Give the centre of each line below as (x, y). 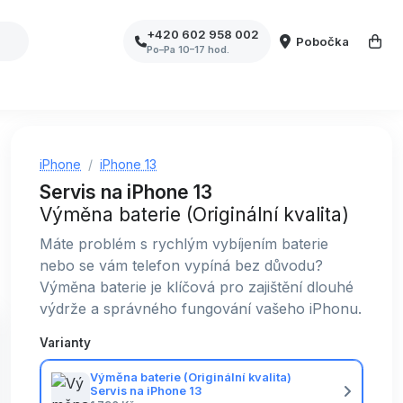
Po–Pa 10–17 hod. (188, 49)
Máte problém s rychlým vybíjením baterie (184, 244)
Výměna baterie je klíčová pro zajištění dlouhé (197, 287)
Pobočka (323, 41)
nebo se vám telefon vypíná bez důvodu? (181, 265)
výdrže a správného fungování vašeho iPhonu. (201, 309)
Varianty (65, 343)
